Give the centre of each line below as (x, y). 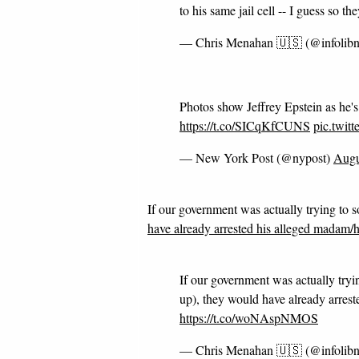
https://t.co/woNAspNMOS (249, 318)
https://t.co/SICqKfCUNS (245, 125)
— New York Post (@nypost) (256, 157)
